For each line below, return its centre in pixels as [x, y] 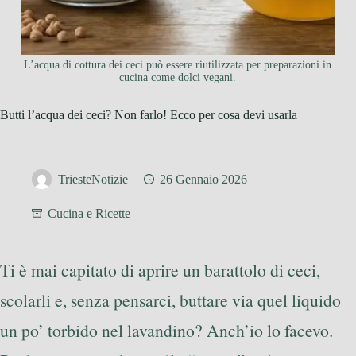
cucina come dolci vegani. [178, 78]
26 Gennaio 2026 [203, 180]
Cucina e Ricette [89, 214]
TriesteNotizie [93, 180]
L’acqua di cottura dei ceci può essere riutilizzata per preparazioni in [178, 65]
